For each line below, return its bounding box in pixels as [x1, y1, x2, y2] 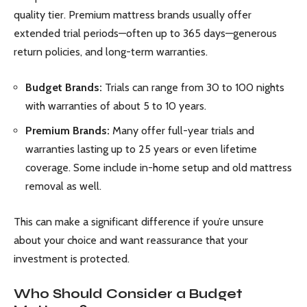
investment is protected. [14, 252, 130, 266]
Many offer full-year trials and [110, 123, 254, 137]
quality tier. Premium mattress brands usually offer [14, 8, 251, 21]
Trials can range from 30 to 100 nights [102, 81, 284, 95]
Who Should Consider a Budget [14, 285, 243, 302]
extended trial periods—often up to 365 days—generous [14, 26, 277, 40]
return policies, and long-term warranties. [14, 45, 208, 58]
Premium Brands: [25, 123, 110, 137]
